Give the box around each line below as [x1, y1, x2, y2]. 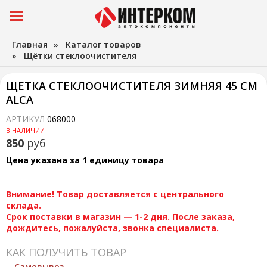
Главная [12, 39, 48, 50]
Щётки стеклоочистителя [24, 50, 136, 61]
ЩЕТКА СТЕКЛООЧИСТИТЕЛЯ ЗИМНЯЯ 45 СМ [6, 79, 257, 93]
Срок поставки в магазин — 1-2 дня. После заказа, [6, 211, 235, 222]
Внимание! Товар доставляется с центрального [6, 188, 224, 200]
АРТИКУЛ [6, 113, 47, 125]
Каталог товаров [66, 39, 141, 50]
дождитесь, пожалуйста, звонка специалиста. [6, 222, 219, 234]
